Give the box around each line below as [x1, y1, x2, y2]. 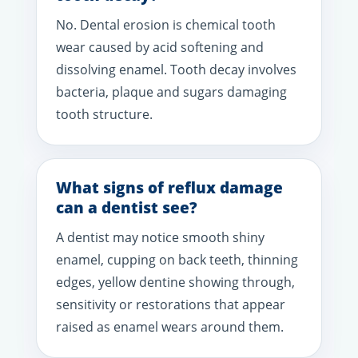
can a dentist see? [56, 197, 197, 218]
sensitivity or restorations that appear [56, 295, 285, 313]
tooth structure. [56, 105, 153, 123]
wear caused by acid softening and [56, 38, 264, 56]
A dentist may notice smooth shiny [56, 228, 265, 246]
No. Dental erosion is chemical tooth [56, 15, 276, 34]
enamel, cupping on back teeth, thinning [56, 250, 298, 268]
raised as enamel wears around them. [56, 317, 284, 336]
